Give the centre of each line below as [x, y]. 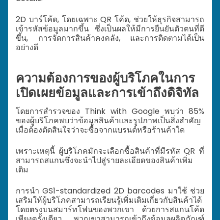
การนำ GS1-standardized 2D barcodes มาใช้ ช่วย [110, 191]
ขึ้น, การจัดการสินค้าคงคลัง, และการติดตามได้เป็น [110, 38]
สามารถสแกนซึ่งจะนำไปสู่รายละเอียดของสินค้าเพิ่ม [104, 160]
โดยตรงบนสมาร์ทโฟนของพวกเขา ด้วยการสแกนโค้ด [110, 209]
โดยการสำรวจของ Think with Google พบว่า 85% [110, 111]
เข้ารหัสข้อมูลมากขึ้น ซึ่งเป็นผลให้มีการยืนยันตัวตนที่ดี [110, 28]
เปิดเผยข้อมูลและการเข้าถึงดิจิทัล [107, 93]
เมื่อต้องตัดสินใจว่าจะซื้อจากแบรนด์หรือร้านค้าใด [100, 130]
